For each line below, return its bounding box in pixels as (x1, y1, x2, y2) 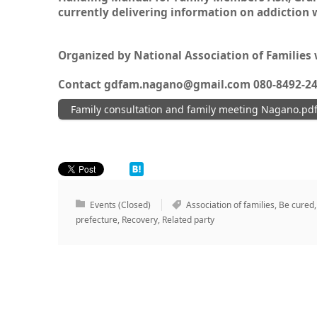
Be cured (279, 199, 314, 212)
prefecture (76, 214, 117, 226)
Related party (162, 214, 214, 226)
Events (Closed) (90, 199, 151, 212)
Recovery (122, 214, 158, 226)
